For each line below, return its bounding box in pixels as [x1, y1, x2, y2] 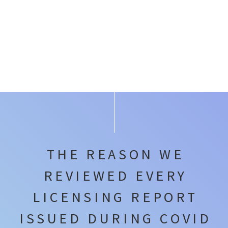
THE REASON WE [46, 145, 184, 163]
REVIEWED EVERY [43, 166, 187, 185]
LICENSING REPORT [33, 188, 198, 206]
